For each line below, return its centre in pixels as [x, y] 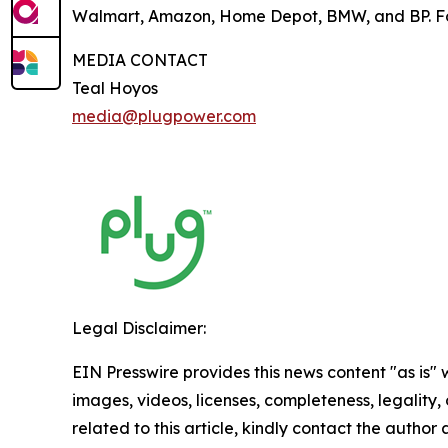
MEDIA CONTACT [140, 60]
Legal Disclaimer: [139, 328]
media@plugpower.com [164, 116]
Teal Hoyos [115, 88]
